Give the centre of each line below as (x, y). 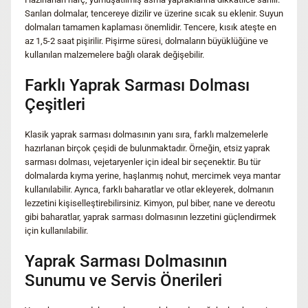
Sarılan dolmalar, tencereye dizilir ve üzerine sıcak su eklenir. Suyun (154, 13)
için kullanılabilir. (56, 230)
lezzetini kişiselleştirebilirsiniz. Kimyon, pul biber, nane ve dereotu (150, 203)
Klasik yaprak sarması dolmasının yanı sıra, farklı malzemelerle (146, 134)
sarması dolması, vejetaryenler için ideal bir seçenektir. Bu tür (143, 162)
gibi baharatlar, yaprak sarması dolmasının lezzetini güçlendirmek (151, 217)
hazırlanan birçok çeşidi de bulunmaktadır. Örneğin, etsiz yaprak (147, 148)
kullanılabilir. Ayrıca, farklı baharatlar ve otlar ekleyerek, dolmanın (149, 189)
